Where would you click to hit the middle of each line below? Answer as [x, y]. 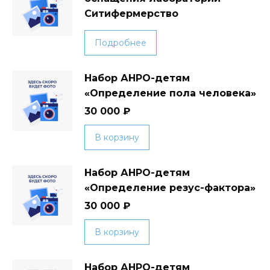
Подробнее [121, 43]
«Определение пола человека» [170, 93]
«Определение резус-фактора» [170, 188]
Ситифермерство [131, 14]
